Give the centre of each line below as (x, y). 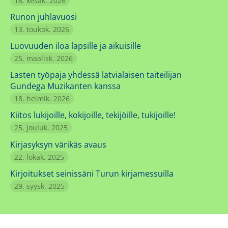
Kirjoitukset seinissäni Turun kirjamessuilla (92, 173)
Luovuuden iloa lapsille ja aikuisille (76, 46)
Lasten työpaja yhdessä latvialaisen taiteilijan (96, 75)
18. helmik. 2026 (42, 99)
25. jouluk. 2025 (41, 128)
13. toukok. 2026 (42, 29)
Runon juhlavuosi (44, 17)
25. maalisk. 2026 (44, 58)
